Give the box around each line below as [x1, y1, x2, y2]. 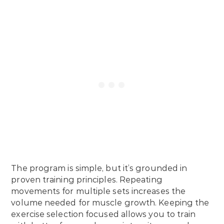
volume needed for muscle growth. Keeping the [11, 198, 209, 208]
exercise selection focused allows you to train [11, 209, 196, 219]
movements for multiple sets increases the [11, 186, 186, 196]
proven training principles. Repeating [11, 175, 162, 185]
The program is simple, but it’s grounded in [11, 163, 187, 173]
